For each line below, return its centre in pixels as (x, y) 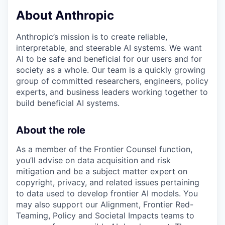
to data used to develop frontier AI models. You (107, 194)
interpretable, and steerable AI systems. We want (109, 48)
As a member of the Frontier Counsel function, (104, 149)
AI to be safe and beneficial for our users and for (109, 59)
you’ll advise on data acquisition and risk (93, 160)
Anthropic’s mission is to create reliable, (92, 37)
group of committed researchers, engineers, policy (112, 81)
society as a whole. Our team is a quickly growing (111, 70)
